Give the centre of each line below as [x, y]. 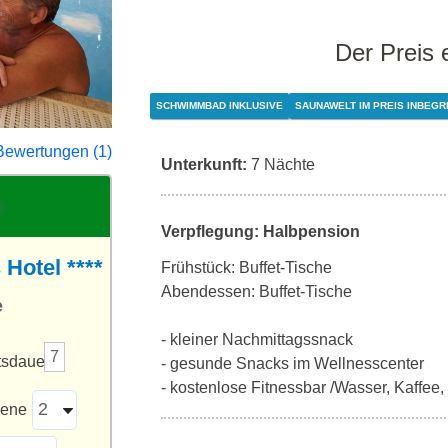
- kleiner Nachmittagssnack [257, 339]
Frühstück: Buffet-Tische [246, 267]
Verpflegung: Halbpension [260, 231]
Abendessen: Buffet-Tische [256, 291]
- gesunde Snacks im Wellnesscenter [292, 363]
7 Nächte [283, 164]
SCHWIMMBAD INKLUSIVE [219, 105]
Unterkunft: [204, 164]
